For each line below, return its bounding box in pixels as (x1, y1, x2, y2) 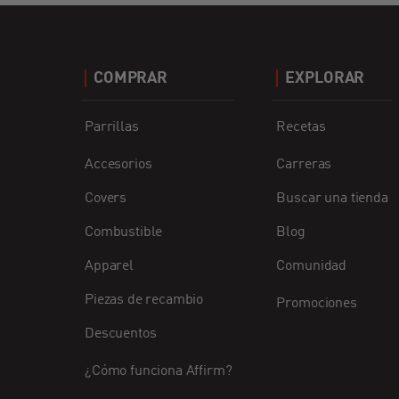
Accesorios (85, 158, 152, 173)
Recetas (276, 120, 326, 135)
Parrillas (85, 120, 139, 135)
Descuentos (85, 327, 157, 342)
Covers (85, 191, 127, 207)
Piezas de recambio (85, 293, 204, 308)
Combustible (85, 225, 163, 240)
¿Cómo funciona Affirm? (85, 364, 232, 379)
